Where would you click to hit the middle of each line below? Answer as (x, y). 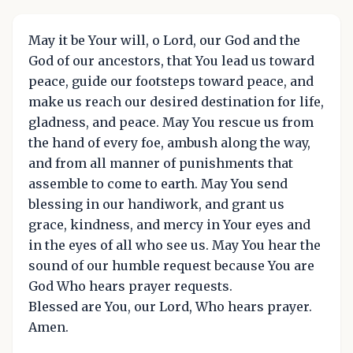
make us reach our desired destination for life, (176, 102)
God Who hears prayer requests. (130, 286)
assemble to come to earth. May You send (158, 184)
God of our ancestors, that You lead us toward (171, 61)
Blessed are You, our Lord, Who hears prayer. (170, 307)
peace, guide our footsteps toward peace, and (171, 82)
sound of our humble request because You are (171, 266)
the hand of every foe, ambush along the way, (169, 143)
